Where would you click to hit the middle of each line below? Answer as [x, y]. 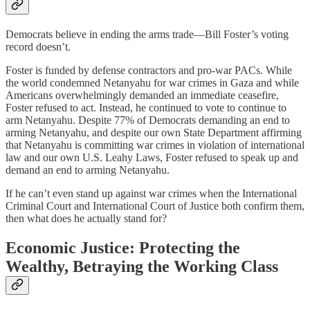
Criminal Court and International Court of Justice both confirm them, [155, 206]
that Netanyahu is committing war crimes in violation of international [155, 145]
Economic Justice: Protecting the [123, 247]
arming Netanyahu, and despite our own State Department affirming [154, 132]
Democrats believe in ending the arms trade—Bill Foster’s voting [147, 34]
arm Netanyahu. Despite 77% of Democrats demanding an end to [148, 120]
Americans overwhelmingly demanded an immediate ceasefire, [142, 95]
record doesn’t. [38, 46]
